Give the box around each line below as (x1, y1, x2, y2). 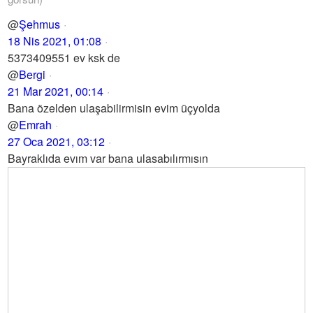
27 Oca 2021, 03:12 (8, 133, 105, 150)
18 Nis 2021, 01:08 (8, 33, 102, 49)
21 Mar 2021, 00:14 (8, 83, 104, 99)
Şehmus (19, 16, 61, 32)
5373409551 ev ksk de (8, 50, 121, 66)
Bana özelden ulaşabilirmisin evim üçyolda (8, 100, 221, 116)
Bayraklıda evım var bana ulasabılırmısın (8, 150, 209, 166)
